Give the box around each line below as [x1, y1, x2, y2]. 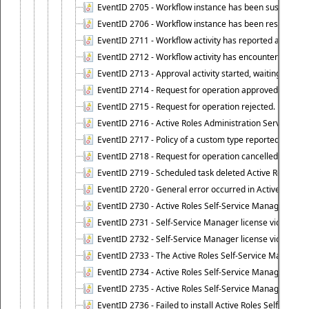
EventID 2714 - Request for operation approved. [97, 84, 280, 96]
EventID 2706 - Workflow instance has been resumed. [97, 18, 302, 30]
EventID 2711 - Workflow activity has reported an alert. [97, 34, 306, 46]
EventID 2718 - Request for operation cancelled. [97, 150, 280, 162]
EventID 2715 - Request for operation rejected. [97, 101, 275, 112]
